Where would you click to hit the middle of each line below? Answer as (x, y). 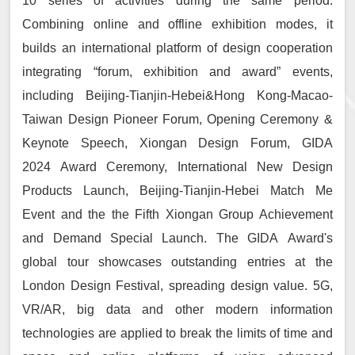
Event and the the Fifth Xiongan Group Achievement (177, 215)
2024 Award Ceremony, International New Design (177, 167)
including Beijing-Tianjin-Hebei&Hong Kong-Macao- (177, 96)
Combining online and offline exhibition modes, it (177, 25)
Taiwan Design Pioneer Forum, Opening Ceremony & (177, 120)
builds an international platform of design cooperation (177, 48)
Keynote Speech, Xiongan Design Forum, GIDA (177, 143)
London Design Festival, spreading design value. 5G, (177, 286)
